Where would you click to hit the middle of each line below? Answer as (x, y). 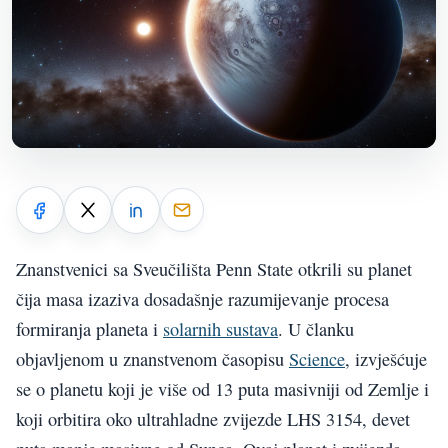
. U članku (316, 328)
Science (317, 358)
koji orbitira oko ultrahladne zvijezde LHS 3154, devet (213, 418)
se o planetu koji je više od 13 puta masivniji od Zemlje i (222, 388)
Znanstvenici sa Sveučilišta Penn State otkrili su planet (214, 268)
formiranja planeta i (89, 328)
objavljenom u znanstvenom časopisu (152, 358)
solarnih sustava (220, 328)
